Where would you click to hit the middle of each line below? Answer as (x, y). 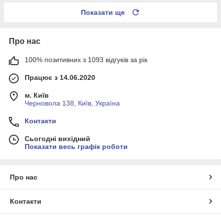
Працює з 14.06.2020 (60, 77)
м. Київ (37, 95)
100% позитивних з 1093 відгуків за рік (86, 59)
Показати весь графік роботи (76, 146)
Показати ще (103, 12)
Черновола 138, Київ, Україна (72, 103)
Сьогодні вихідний (57, 138)
